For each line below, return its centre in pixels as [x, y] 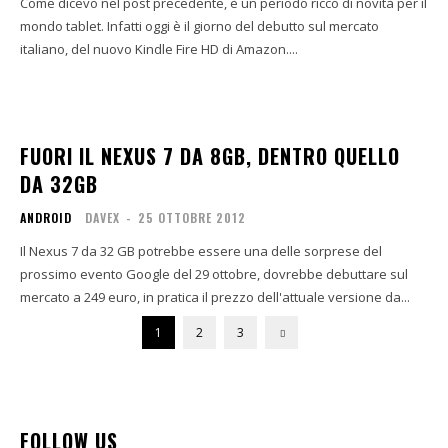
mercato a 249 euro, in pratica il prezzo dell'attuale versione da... [215, 297]
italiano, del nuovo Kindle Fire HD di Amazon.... [159, 49]
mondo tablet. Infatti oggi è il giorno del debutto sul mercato [199, 26]
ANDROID [46, 217]
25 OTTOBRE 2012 [192, 217]
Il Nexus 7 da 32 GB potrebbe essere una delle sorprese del [201, 251]
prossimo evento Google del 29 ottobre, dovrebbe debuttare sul [214, 274]
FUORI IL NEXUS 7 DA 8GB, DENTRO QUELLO [210, 156]
